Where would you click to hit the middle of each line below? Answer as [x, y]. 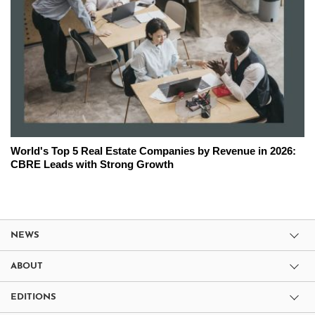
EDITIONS [33, 297]
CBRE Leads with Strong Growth [92, 165]
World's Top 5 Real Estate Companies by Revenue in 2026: [153, 151]
